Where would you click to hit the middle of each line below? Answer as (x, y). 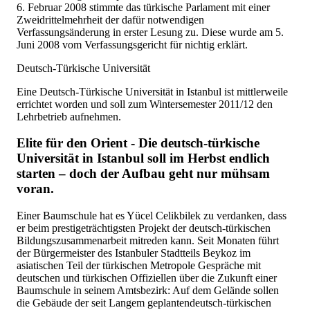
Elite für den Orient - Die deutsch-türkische (138, 143)
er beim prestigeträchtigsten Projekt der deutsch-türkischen (144, 228)
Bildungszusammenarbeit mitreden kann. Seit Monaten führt (148, 241)
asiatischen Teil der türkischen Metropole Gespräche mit (139, 266)
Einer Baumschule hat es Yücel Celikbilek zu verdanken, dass (152, 216)
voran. (35, 189)
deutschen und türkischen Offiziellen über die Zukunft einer (147, 278)
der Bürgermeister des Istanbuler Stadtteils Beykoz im (134, 253)
